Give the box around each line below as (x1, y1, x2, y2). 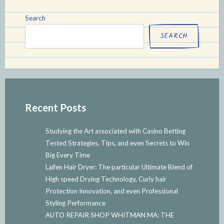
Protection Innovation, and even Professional (45, 186, 178, 195)
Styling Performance (45, 198, 105, 207)
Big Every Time (45, 150, 90, 159)
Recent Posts (25, 101, 86, 113)
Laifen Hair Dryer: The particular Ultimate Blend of (45, 162, 192, 171)
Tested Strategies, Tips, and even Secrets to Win (45, 138, 189, 147)
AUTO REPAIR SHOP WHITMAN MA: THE (45, 210, 174, 219)
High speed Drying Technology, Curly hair (45, 174, 166, 183)
